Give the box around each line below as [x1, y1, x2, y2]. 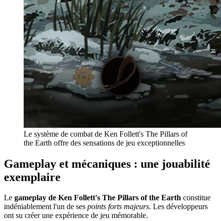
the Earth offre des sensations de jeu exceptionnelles [24, 138, 185, 147]
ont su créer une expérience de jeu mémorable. [4, 211, 148, 220]
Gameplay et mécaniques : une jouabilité [4, 157, 210, 170]
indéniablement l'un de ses [4, 202, 87, 211]
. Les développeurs [149, 202, 208, 211]
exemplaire [4, 170, 61, 184]
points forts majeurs [87, 202, 149, 211]
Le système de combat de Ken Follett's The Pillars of [24, 129, 187, 138]
